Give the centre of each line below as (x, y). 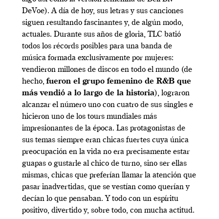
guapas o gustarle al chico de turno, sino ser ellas (104, 164)
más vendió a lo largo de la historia (88, 93)
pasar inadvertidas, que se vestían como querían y (106, 187)
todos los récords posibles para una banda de (97, 46)
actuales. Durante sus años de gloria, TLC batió (101, 34)
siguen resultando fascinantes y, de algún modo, (103, 23)
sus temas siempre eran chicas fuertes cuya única (105, 140)
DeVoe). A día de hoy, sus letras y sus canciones (103, 11)
